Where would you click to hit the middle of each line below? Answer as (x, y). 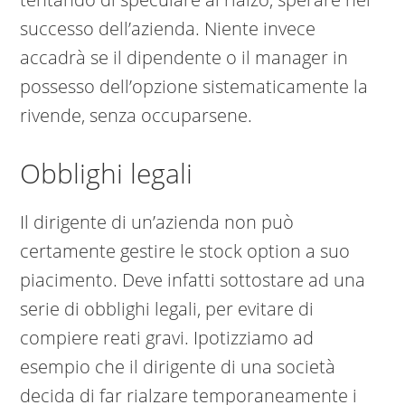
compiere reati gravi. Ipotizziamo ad (167, 338)
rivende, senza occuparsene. (137, 116)
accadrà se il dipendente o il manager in (184, 58)
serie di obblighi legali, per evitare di (167, 309)
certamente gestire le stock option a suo (185, 251)
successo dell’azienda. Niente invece (168, 29)
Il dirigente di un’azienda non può (157, 222)
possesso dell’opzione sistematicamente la (194, 87)
